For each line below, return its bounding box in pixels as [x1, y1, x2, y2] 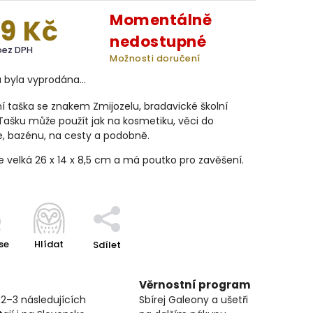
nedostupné [110, 31, 207, 52]
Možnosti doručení [110, 52, 201, 64]
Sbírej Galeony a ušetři [139, 293, 248, 307]
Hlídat [34, 238, 64, 251]
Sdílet [92, 238, 121, 252]
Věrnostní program [139, 277, 251, 292]
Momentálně [110, 10, 212, 30]
